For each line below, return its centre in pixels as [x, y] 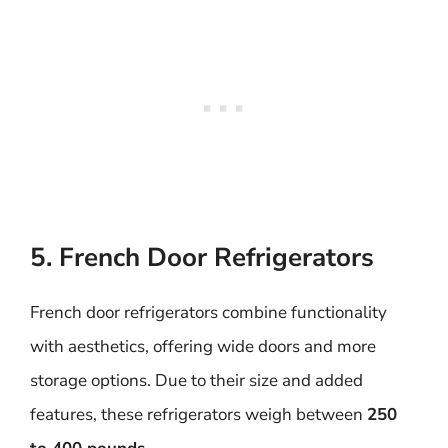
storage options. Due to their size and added [196, 380]
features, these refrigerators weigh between [198, 414]
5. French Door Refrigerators [202, 257]
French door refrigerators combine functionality [208, 312]
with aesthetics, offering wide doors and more [203, 346]
